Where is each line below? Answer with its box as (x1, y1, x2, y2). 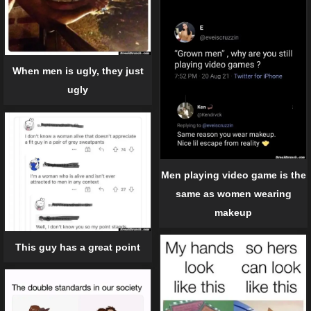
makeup (215, 207, 252, 219)
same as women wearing (175, 188, 292, 200)
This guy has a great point (15, 242, 140, 253)
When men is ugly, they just (12, 65, 144, 77)
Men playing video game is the (160, 169, 306, 181)
